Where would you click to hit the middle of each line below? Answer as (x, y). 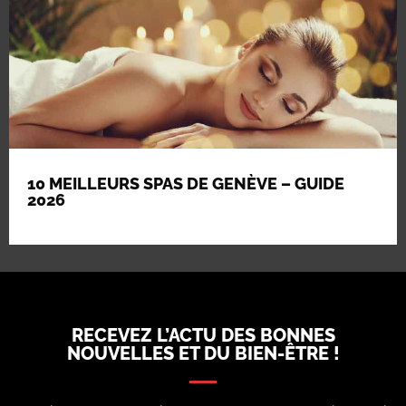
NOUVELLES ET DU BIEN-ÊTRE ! (203, 354)
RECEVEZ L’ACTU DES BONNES (203, 336)
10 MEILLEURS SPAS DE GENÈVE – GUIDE (186, 184)
